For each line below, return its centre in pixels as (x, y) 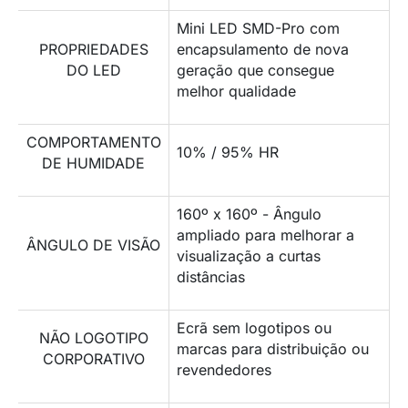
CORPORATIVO (93, 358)
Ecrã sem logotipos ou (255, 327)
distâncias (211, 276)
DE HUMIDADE (93, 163)
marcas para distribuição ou (273, 348)
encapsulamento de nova (263, 49)
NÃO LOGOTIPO (93, 337)
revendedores (224, 369)
